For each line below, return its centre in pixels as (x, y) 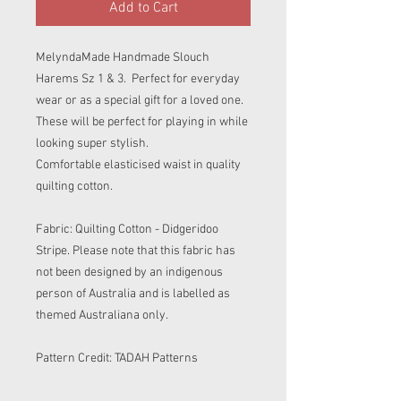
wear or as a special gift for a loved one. (141, 101)
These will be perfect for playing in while (142, 122)
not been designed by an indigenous (129, 273)
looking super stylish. (92, 144)
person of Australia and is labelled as (133, 294)
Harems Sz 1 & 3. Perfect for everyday (138, 79)
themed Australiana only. (102, 316)
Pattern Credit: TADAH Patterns (117, 358)
